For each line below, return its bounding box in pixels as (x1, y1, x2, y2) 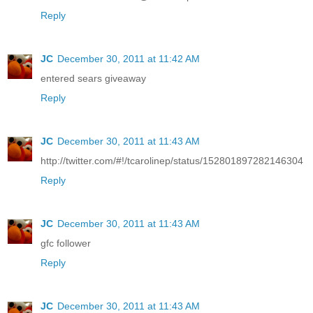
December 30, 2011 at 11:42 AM (57, 52, 200, 64)
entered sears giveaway (41, 72, 146, 84)
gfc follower (41, 237, 91, 249)
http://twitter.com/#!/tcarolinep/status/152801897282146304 (41, 154, 303, 166)
